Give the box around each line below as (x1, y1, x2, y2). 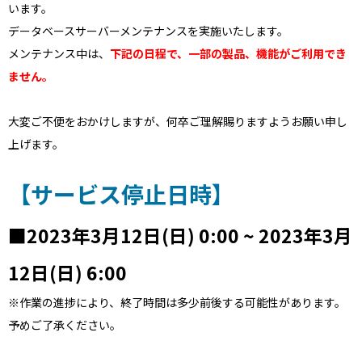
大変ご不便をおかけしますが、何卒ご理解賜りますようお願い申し (8, 113, 347, 129)
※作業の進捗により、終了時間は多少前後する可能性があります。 (8, 294, 346, 310)
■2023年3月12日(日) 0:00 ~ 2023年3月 (8, 221, 352, 249)
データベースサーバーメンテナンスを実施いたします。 (8, 23, 288, 39)
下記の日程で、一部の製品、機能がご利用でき (110, 45, 347, 61)
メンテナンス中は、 (8, 45, 110, 61)
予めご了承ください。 (8, 317, 121, 333)
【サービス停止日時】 (8, 178, 234, 210)
